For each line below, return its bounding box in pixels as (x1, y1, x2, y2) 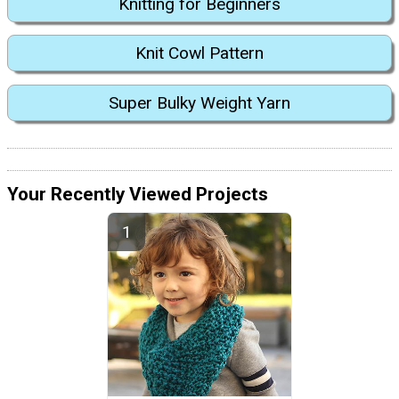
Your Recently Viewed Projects (7, 183, 268, 205)
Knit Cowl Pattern (135, 43, 264, 64)
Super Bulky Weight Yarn (109, 92, 290, 113)
